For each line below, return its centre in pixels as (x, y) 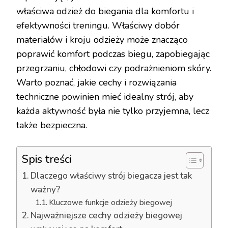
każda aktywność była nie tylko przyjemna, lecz (113, 111)
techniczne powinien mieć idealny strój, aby (105, 97)
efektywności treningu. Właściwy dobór (98, 25)
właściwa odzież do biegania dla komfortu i (105, 11)
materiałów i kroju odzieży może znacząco (102, 40)
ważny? (46, 190)
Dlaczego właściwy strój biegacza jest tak (111, 176)
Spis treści (47, 160)
